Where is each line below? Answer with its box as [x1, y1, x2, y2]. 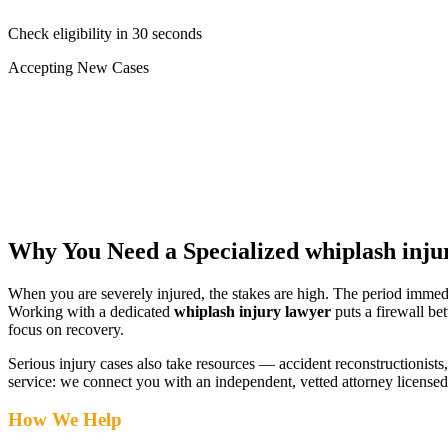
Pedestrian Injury [44, 148, 151, 166]
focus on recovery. [8, 320, 124, 338]
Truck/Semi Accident [44, 112, 177, 130]
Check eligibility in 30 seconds [8, 24, 202, 42]
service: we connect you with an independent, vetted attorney [8, 372, 393, 390]
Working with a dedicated [8, 302, 174, 320]
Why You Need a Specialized [8, 237, 305, 264]
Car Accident [44, 94, 127, 112]
